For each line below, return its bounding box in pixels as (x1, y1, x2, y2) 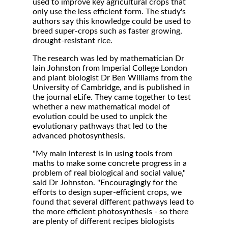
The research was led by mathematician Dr (33, 54, 184, 63)
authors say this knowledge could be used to (33, 17, 191, 25)
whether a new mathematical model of (33, 103, 170, 111)
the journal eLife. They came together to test (33, 93, 191, 101)
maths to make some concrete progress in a (33, 159, 187, 167)
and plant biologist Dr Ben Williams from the (33, 74, 192, 82)
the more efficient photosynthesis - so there (33, 208, 188, 216)
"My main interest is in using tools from (33, 150, 173, 158)
